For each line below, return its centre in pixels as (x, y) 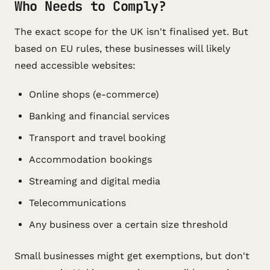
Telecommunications (77, 203)
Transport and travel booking (97, 138)
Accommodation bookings (90, 159)
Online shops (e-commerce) (94, 94)
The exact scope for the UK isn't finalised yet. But (131, 32)
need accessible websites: (75, 65)
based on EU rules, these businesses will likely (122, 49)
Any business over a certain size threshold (128, 224)
